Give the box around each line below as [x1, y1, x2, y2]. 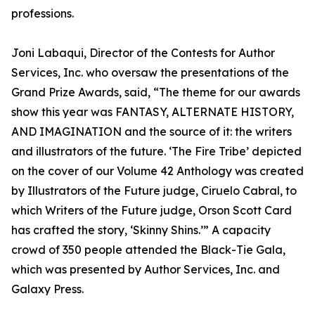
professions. [11, 6, 74, 21]
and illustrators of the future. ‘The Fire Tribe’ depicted [11, 144, 302, 159]
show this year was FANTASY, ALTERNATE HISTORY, [11, 105, 294, 120]
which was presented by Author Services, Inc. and [11, 262, 280, 277]
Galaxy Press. [11, 282, 84, 297]
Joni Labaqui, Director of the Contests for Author [11, 46, 275, 60]
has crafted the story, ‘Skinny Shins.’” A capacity [11, 223, 271, 238]
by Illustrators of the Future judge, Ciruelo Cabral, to [11, 184, 297, 198]
